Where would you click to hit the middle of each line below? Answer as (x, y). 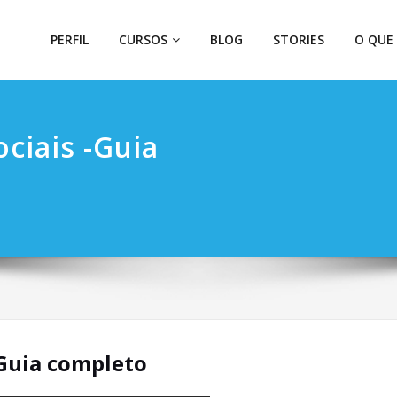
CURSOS (143, 39)
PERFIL (70, 39)
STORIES (299, 39)
